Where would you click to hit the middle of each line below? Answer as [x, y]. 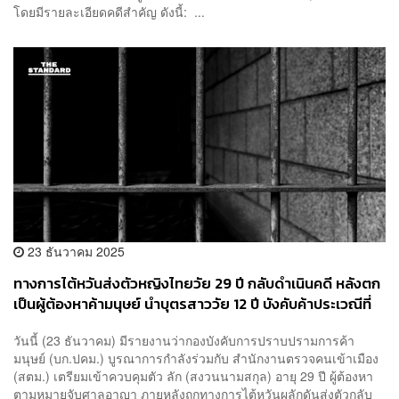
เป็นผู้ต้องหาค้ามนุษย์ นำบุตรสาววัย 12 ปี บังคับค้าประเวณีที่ [192, 304]
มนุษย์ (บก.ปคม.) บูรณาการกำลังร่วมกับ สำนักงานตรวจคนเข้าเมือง [196, 358]
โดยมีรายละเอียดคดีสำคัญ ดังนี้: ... [109, 12]
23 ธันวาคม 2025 [74, 251]
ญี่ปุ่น [29, 324]
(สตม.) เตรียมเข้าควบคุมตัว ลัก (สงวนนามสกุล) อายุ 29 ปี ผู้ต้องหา [193, 376]
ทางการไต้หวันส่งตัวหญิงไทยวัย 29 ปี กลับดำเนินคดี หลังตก [197, 283]
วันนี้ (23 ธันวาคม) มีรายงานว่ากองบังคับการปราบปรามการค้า [184, 341]
